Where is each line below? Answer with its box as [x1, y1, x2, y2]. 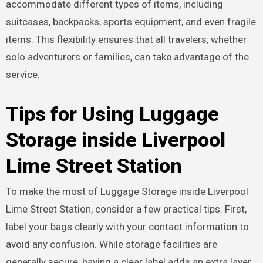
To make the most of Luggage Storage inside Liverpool [5, 185, 248, 197]
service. [5, 69, 40, 81]
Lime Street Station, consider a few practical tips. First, [5, 203, 247, 215]
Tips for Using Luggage [5, 102, 219, 126]
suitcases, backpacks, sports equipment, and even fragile [5, 16, 256, 28]
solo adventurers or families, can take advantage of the [5, 51, 249, 63]
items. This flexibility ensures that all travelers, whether [5, 33, 247, 46]
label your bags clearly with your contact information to [5, 220, 249, 232]
